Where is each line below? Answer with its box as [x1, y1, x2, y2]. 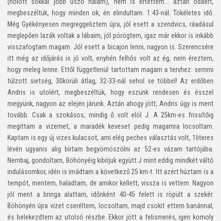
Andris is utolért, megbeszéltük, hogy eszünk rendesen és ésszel [7, 88, 214, 97]
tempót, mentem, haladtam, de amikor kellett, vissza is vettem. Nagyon [7, 179, 214, 187]
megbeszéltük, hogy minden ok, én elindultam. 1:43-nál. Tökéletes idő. [7, 8, 214, 17]
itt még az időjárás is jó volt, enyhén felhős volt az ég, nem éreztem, [7, 54, 214, 63]
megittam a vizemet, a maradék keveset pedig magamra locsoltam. [7, 122, 214, 131]
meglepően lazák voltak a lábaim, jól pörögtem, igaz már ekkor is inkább [7, 31, 214, 40]
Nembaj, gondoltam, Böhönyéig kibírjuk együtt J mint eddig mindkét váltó [7, 156, 214, 165]
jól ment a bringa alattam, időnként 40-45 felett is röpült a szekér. [7, 190, 214, 199]
